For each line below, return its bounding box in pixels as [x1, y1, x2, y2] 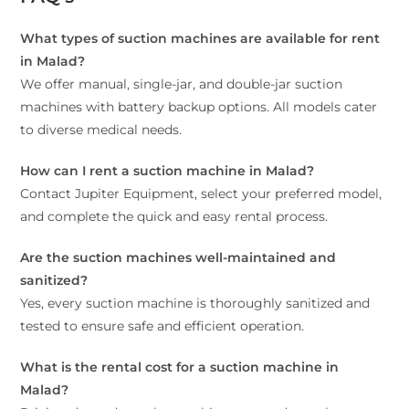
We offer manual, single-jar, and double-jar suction [20, 76, 343, 93]
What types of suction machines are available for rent [20, 30, 381, 47]
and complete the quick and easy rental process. [20, 208, 329, 225]
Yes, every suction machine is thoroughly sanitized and [20, 295, 371, 312]
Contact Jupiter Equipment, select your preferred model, [20, 185, 383, 203]
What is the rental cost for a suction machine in [20, 359, 340, 376]
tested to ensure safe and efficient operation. [20, 318, 305, 335]
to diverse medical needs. [20, 121, 183, 139]
